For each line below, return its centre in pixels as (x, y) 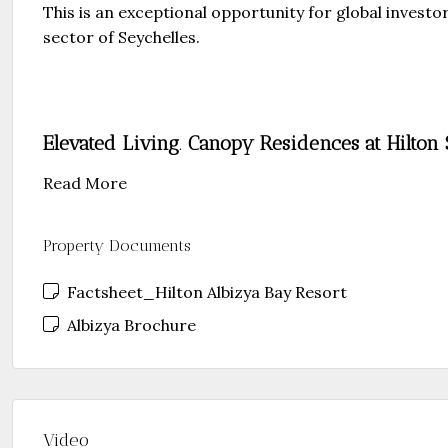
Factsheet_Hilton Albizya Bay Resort (205, 292)
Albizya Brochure (129, 325)
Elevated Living (111, 143)
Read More (85, 183)
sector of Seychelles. (121, 37)
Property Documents (117, 245)
